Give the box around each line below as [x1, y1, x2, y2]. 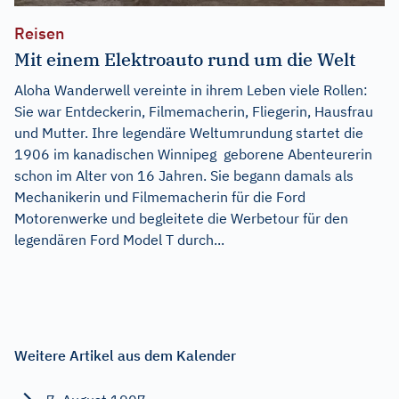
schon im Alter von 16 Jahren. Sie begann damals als [14, 166, 354, 184]
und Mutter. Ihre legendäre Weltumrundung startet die [14, 123, 363, 142]
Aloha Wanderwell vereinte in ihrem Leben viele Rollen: [14, 80, 368, 99]
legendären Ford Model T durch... [14, 230, 224, 248]
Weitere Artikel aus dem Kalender [14, 346, 236, 364]
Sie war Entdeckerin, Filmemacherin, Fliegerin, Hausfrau [14, 102, 373, 120]
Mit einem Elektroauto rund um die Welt [14, 46, 355, 71]
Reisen [14, 22, 64, 44]
